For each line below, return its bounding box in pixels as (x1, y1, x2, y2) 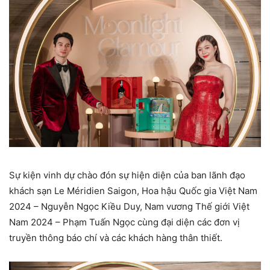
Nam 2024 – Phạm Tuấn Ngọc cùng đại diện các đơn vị (9, 216, 240, 228)
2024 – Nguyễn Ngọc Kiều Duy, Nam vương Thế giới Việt (9, 200, 250, 212)
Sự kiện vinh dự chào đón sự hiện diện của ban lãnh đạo (9, 169, 245, 181)
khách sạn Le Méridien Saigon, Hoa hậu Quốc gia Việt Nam (9, 184, 257, 196)
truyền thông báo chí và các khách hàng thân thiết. (9, 231, 222, 243)
